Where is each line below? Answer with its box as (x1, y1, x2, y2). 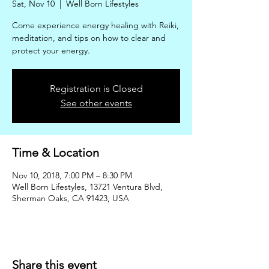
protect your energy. (12, 45, 90, 56)
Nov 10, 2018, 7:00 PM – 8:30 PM (12, 170, 132, 181)
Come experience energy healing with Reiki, (12, 20, 179, 31)
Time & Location (12, 145, 99, 160)
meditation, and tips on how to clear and (12, 32, 166, 43)
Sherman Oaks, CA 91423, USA (12, 193, 129, 204)
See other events (60, 97, 132, 109)
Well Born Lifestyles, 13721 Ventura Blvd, (12, 181, 163, 192)
